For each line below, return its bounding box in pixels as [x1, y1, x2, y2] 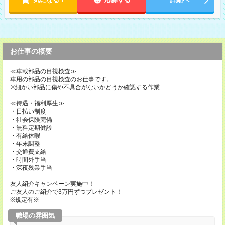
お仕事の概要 [10, 47, 52, 55]
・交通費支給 [10, 148, 46, 155]
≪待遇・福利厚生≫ [10, 100, 64, 107]
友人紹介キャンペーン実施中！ [10, 180, 94, 187]
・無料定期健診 [10, 124, 52, 131]
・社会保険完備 [10, 116, 52, 123]
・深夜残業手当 [10, 164, 52, 171]
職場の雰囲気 [16, 212, 55, 219]
